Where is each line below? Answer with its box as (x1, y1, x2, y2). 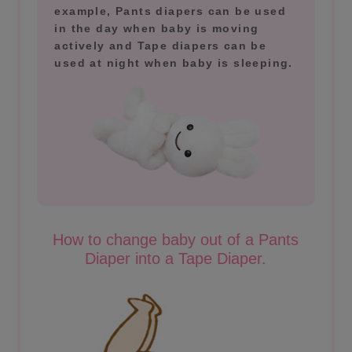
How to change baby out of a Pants (53, 231, 299, 249)
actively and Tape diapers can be (54, 39, 267, 53)
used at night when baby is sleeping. (54, 57, 293, 70)
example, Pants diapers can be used (54, 5, 287, 18)
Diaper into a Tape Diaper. (85, 250, 267, 268)
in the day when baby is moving (54, 22, 259, 35)
